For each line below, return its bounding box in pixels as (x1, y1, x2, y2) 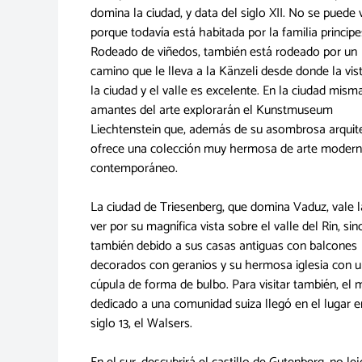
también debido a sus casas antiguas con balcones (90, 235, 357, 258)
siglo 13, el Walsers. (90, 313, 192, 335)
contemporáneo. (90, 158, 178, 180)
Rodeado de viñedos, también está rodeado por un (90, 41, 357, 64)
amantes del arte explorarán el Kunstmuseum (90, 99, 333, 122)
